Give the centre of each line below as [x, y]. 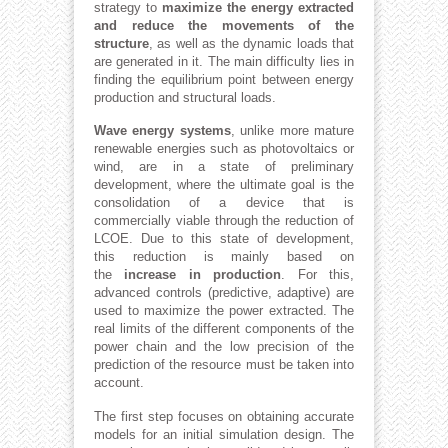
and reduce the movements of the [224, 25]
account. [119, 383]
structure [121, 43]
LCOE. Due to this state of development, [224, 239]
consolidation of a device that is [224, 203]
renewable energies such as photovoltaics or [224, 149]
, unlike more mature [292, 131]
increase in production [203, 275]
